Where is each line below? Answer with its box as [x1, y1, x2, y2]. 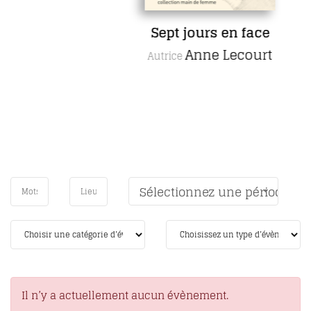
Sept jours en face [120, 20, 239, 44]
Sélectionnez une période [139, 180, 289, 203]
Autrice [117, 47, 155, 65]
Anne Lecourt [155, 42, 242, 67]
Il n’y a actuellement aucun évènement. [21, 285, 228, 305]
